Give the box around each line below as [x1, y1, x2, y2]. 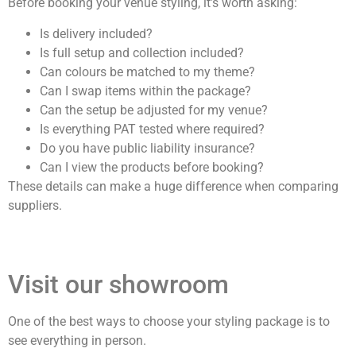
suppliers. [8, 197, 62, 213]
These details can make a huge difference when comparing [8, 178, 339, 194]
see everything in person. [8, 333, 146, 349]
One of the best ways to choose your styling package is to [8, 314, 330, 330]
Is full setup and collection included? [40, 44, 244, 60]
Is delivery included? [40, 25, 153, 41]
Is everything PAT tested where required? [40, 121, 265, 137]
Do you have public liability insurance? [40, 140, 255, 156]
